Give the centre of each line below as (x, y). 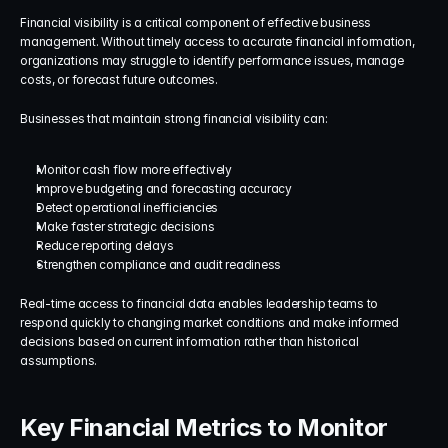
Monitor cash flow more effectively (134, 169)
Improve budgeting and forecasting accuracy (164, 188)
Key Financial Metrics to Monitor (204, 427)
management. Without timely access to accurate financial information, (217, 41)
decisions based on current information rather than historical (189, 341)
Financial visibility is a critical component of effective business (196, 22)
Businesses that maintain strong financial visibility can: (174, 118)
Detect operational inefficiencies (127, 207)
